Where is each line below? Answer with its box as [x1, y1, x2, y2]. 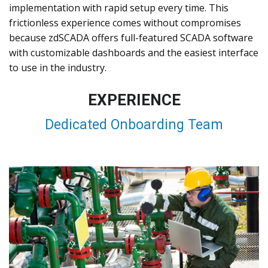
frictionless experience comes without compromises [9, 16, 241, 29]
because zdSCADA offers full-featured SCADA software [9, 31, 253, 44]
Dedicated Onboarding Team [45, 117, 223, 133]
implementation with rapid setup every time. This [9, 1, 229, 14]
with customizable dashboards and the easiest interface [9, 46, 258, 59]
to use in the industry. [9, 61, 106, 74]
